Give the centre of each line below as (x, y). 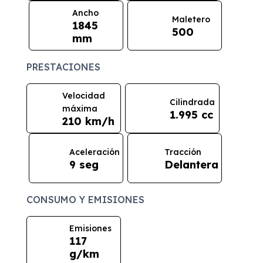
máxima (80, 108)
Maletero (191, 19)
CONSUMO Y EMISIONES (86, 200)
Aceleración (94, 152)
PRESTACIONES (64, 67)
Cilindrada (193, 102)
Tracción (183, 152)
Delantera (191, 164)
